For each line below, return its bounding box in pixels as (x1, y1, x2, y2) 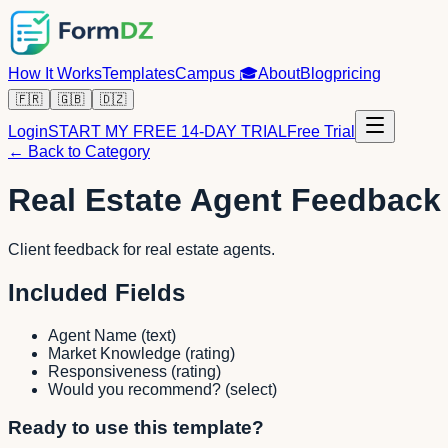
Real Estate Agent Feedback (8, 182, 441, 219)
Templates (102, 65, 175, 82)
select (230, 380, 272, 398)
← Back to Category (8, 143, 150, 160)
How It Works (8, 65, 102, 82)
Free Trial (287, 123, 355, 140)
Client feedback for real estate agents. (8, 240, 275, 258)
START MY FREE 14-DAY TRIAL (48, 123, 287, 140)
